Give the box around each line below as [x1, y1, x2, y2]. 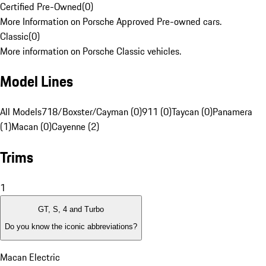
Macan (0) [11, 119, 52, 134]
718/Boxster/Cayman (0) [42, 104, 142, 119]
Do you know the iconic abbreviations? [5, 221, 137, 231]
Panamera [213, 104, 252, 119]
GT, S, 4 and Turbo [38, 205, 104, 214]
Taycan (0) [172, 104, 213, 119]
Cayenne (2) [52, 119, 99, 134]
